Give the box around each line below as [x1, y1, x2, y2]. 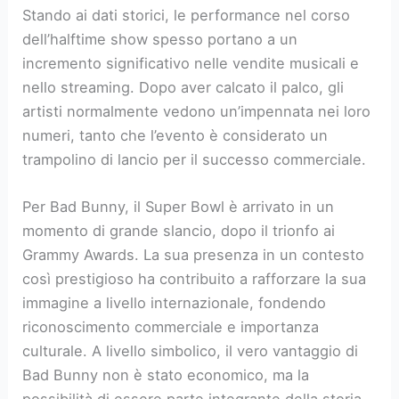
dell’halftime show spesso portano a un [22, 29, 298, 48]
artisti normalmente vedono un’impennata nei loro [22, 102, 371, 120]
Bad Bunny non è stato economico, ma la [22, 365, 310, 384]
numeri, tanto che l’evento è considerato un [22, 126, 329, 144]
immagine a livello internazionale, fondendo [22, 293, 327, 312]
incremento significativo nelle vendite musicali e [22, 53, 360, 72]
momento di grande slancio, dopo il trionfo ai [22, 221, 336, 240]
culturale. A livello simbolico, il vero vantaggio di [22, 341, 359, 360]
